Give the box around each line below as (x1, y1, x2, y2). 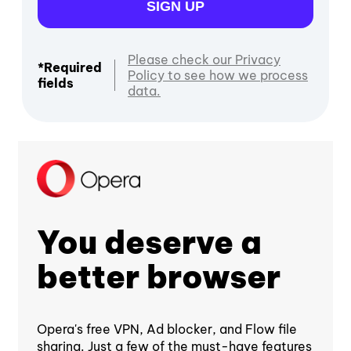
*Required (38, 60, 102, 76)
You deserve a (37, 222, 262, 262)
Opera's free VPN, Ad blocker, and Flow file (37, 320, 297, 337)
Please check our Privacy (128, 52, 280, 68)
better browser (37, 256, 280, 297)
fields (38, 75, 74, 92)
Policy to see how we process (128, 67, 308, 84)
